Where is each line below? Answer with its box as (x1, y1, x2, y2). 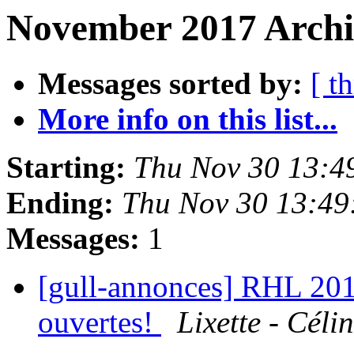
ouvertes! (38, 305, 161, 340)
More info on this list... (38, 102, 337, 137)
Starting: (6, 150, 126, 185)
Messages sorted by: (38, 66, 303, 101)
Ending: (6, 186, 114, 220)
